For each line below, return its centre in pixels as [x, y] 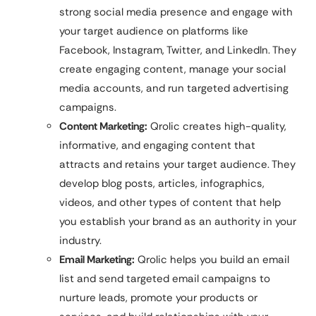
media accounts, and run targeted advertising [174, 89]
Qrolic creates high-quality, [217, 127]
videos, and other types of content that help [170, 203]
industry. [80, 241]
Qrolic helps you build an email [212, 260]
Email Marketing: [97, 260]
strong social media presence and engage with [176, 12]
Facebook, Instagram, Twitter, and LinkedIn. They [178, 50]
